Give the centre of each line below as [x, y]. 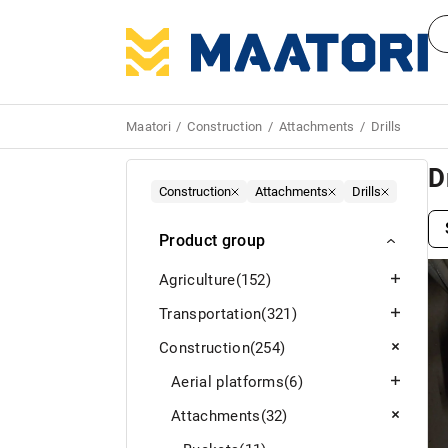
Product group [212, 240]
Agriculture [197, 279]
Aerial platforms [228, 381]
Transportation [210, 313]
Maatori [148, 126]
